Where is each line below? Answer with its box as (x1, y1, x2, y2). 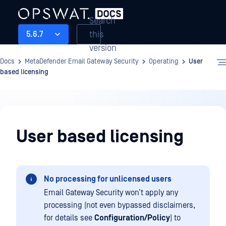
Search (89, 15, 116, 26)
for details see (44, 213, 94, 222)
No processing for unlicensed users (44, 175, 172, 184)
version (89, 42, 117, 53)
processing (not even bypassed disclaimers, (44, 201, 195, 210)
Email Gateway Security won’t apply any (44, 188, 178, 197)
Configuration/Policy (94, 213, 170, 222)
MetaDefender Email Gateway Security (25, 58, 139, 66)
